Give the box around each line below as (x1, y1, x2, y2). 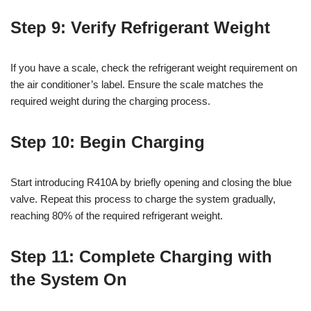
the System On (10, 270, 127, 289)
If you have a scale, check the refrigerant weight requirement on (10, 62, 297, 74)
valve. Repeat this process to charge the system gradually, (10, 193, 276, 205)
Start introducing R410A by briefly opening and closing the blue (10, 176, 292, 189)
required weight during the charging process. (10, 95, 210, 108)
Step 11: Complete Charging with (10, 247, 272, 267)
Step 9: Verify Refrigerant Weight (10, 18, 270, 37)
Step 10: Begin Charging (10, 133, 205, 152)
